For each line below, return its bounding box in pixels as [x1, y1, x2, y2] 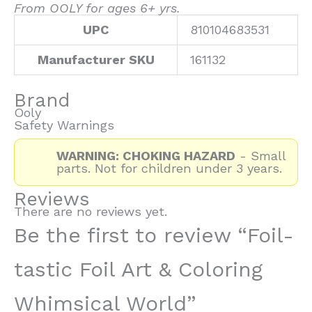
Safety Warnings [14, 118, 114, 133]
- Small [235, 148, 286, 164]
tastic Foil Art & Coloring [14, 257, 263, 282]
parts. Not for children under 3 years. [56, 161, 282, 176]
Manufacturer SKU [37, 52, 155, 68]
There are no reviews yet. [14, 204, 167, 219]
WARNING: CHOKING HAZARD [56, 148, 235, 164]
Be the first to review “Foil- [14, 223, 294, 248]
